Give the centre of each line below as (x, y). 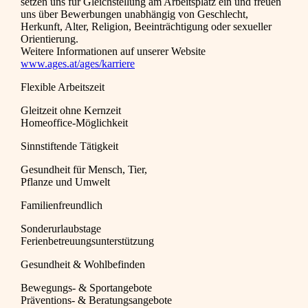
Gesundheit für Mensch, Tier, (84, 170)
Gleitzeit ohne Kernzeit (71, 111)
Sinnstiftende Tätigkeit (69, 146)
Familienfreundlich (62, 206)
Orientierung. (49, 39)
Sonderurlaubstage (61, 229)
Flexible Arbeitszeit (63, 87)
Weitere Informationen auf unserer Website (113, 52)
